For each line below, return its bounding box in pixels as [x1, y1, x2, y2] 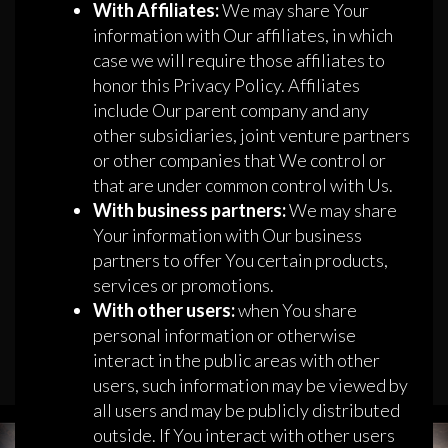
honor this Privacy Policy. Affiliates [93, 74, 360, 97]
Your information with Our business [93, 224, 362, 247]
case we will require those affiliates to [93, 49, 385, 72]
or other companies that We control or [93, 149, 386, 172]
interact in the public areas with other [93, 349, 380, 372]
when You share [235, 299, 357, 322]
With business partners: [93, 199, 286, 222]
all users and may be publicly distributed [93, 399, 400, 422]
